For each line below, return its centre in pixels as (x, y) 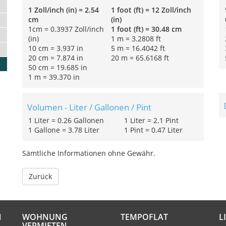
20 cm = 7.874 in (56, 58)
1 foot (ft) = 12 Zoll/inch (151, 10)
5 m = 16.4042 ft (138, 48)
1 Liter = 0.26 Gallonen (66, 120)
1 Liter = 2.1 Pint (151, 120)
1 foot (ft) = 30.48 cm (146, 29)
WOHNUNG (45, 217)
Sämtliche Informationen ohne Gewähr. (89, 153)
